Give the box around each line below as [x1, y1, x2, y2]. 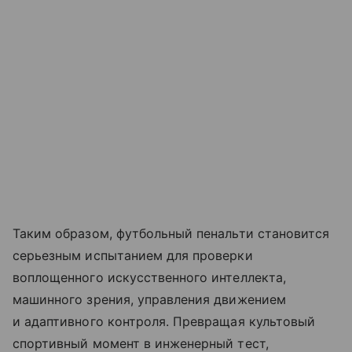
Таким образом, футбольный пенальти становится [13, 225, 330, 241]
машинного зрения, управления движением [13, 291, 286, 307]
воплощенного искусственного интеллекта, [13, 269, 286, 285]
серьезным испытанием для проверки [13, 247, 253, 263]
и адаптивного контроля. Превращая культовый [13, 313, 316, 329]
